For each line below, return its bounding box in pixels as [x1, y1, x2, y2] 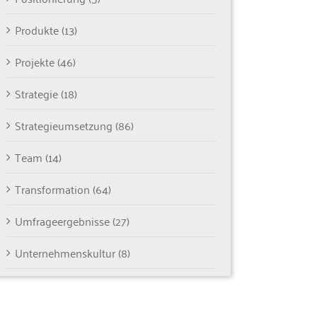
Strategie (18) [14, 83, 77, 104]
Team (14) [14, 147, 62, 168]
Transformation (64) [14, 179, 111, 200]
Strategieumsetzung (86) [14, 115, 134, 136]
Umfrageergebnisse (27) [14, 211, 129, 231]
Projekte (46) [14, 52, 76, 72]
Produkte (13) [14, 20, 77, 40]
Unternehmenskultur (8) [14, 243, 130, 263]
